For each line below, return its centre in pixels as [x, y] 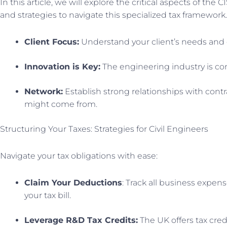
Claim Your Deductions [73, 182]
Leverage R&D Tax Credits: [81, 220]
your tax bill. [48, 195]
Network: [44, 91]
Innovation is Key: [62, 66]
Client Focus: [52, 42]
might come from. [61, 104]
